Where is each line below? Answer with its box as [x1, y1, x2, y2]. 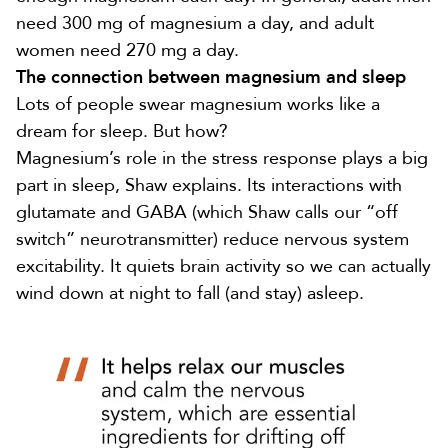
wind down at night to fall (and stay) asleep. [16, 281, 364, 306]
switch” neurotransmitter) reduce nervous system [16, 227, 409, 252]
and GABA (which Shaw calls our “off [96, 200, 398, 225]
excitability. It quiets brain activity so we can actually [16, 254, 431, 279]
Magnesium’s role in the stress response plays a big [16, 146, 428, 171]
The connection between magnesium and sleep [16, 65, 406, 90]
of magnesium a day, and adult [123, 11, 374, 36]
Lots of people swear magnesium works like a [16, 92, 380, 117]
